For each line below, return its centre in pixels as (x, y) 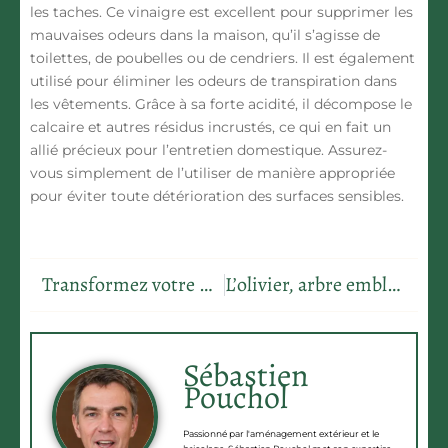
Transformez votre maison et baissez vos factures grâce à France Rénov (205, 285)
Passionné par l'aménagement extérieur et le (281, 434)
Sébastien (246, 375)
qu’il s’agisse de (324, 35)
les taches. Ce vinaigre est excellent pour (171, 12)
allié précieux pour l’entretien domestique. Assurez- (208, 150)
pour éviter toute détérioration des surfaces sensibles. (217, 196)
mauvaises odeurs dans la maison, (149, 35)
